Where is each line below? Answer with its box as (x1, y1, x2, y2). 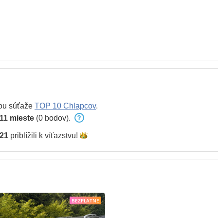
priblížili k (8, 131, 45, 140)
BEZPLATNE (72, 197, 99, 204)
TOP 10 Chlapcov (35, 102, 96, 110)
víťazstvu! (45, 131, 78, 140)
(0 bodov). (34, 114, 73, 122)
